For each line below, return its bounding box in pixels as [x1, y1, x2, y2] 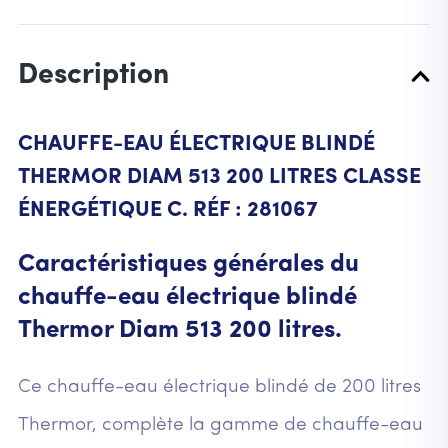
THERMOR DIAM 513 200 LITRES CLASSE [17, 167, 421, 189]
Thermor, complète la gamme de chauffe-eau [17, 416, 423, 436]
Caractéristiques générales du [17, 252, 359, 277]
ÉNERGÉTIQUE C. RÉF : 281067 [17, 200, 318, 222]
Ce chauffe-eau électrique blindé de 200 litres [17, 378, 421, 398]
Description [17, 61, 169, 91]
